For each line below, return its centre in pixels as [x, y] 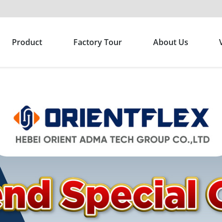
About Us [170, 42]
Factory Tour [97, 42]
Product [27, 42]
